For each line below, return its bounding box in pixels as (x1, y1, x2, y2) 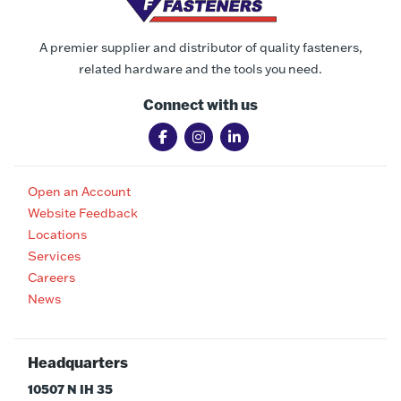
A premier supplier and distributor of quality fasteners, (38, 39, 363, 56)
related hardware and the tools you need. (79, 61, 322, 78)
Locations (28, 226, 87, 243)
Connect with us (143, 95, 258, 115)
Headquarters (28, 353, 128, 372)
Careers (28, 269, 75, 286)
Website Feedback (28, 205, 138, 222)
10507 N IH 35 (28, 381, 113, 398)
